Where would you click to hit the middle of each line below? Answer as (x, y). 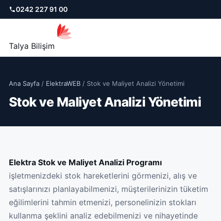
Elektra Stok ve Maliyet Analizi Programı (85, 162)
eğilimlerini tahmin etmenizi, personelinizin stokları (103, 202)
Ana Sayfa (24, 83)
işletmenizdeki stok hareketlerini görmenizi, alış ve (103, 176)
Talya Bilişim (32, 46)
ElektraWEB (63, 83)
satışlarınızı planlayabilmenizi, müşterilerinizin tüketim (109, 189)
